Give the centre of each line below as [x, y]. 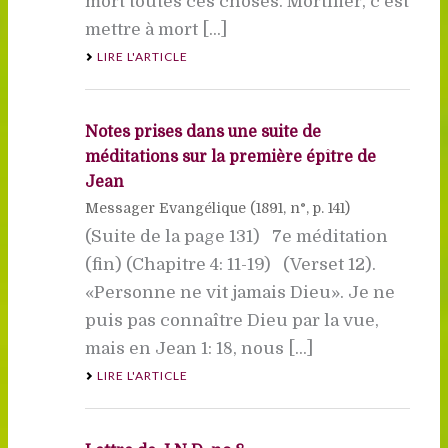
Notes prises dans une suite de [202, 131]
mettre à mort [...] [155, 29]
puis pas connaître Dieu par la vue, [231, 320]
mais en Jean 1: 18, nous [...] [198, 348]
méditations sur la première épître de [230, 156]
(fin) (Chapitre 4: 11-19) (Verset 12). [230, 264]
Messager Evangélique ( [170, 207]
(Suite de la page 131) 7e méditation [236, 236]
